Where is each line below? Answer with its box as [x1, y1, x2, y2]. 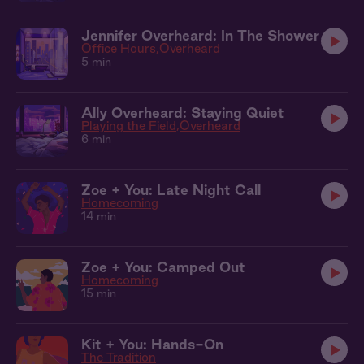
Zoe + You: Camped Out [81, 259, 245, 275]
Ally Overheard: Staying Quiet [81, 105, 284, 120]
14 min [81, 210, 116, 223]
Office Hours [81, 41, 156, 55]
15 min [81, 287, 116, 300]
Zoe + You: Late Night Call [81, 182, 261, 197]
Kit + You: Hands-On [81, 336, 223, 352]
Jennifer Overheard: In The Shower [81, 28, 319, 43]
